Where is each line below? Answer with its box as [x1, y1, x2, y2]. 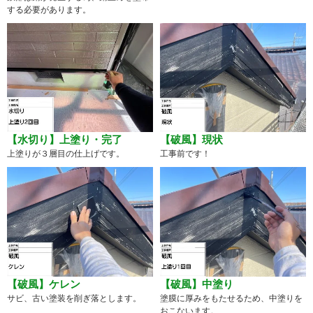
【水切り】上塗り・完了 [7, 133, 122, 146]
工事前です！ [160, 149, 210, 159]
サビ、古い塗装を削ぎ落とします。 [7, 293, 141, 304]
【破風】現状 [160, 133, 223, 146]
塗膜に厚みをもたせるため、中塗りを [160, 293, 303, 304]
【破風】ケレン [7, 278, 80, 291]
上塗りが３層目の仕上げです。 [7, 149, 124, 159]
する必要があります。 [7, 4, 91, 15]
